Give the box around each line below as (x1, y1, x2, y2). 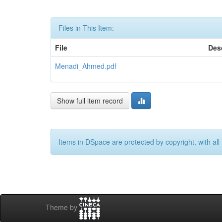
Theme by (46, 202, 79, 213)
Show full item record (57, 96, 123, 106)
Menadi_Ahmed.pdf (55, 61, 116, 71)
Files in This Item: (58, 23, 114, 33)
